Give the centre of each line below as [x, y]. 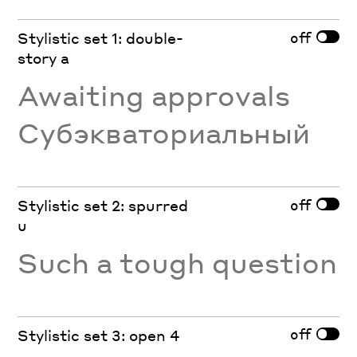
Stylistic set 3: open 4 [99, 335]
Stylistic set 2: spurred [103, 206]
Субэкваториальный [164, 133]
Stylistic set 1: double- [101, 38]
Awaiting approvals [154, 96]
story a [44, 58]
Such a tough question [178, 263]
